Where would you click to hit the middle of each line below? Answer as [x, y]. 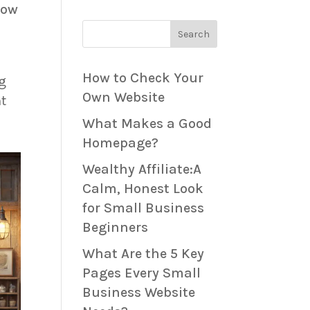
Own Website [124, 98]
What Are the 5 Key [144, 254]
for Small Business [144, 208]
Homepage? [121, 143]
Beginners [116, 228]
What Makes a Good [147, 124]
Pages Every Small [142, 273]
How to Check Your [143, 78]
